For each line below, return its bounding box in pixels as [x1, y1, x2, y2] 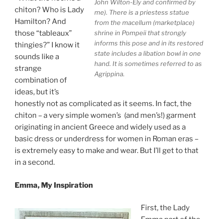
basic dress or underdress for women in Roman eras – [15, 134, 198, 144]
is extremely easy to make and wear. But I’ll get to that [15, 146, 198, 155]
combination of [15, 76, 67, 85]
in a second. [15, 158, 55, 167]
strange [15, 64, 42, 73]
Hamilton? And [15, 17, 66, 26]
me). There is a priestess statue [94, 8, 189, 17]
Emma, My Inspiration [15, 180, 93, 190]
